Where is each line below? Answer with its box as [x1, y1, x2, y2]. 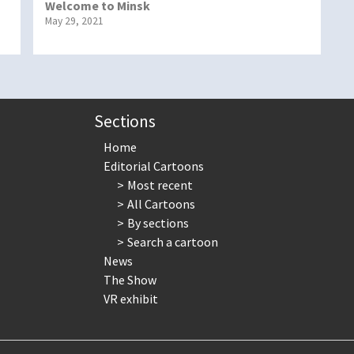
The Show [103, 271, 156, 288]
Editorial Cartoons [103, 157, 204, 174]
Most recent [127, 176, 194, 193]
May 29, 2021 [44, 13, 104, 28]
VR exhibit [103, 290, 158, 307]
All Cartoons [127, 195, 196, 212]
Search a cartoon [127, 233, 219, 250]
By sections [127, 214, 190, 231]
